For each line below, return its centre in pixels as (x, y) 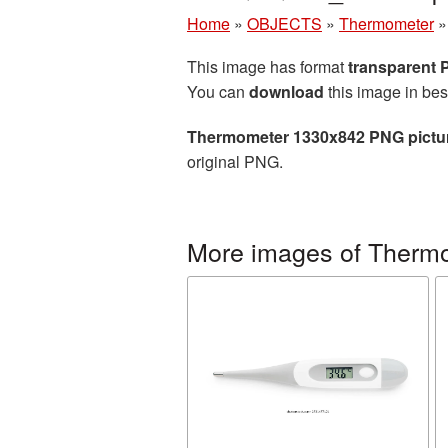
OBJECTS (284, 23)
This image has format (267, 66)
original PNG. (235, 161)
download (286, 91)
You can (218, 91)
